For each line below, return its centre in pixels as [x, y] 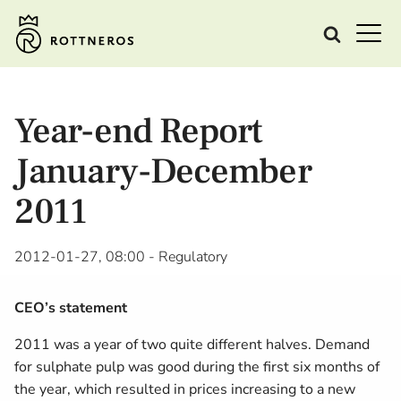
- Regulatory [186, 257]
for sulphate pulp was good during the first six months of [197, 367]
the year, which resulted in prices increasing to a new [185, 389]
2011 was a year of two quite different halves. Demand [192, 345]
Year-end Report [139, 131]
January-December [163, 171]
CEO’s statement [71, 308]
